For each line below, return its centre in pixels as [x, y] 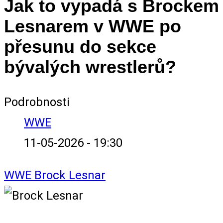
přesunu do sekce [80, 46]
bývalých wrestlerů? [90, 67]
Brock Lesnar [70, 175]
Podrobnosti [37, 102]
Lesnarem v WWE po [93, 26]
